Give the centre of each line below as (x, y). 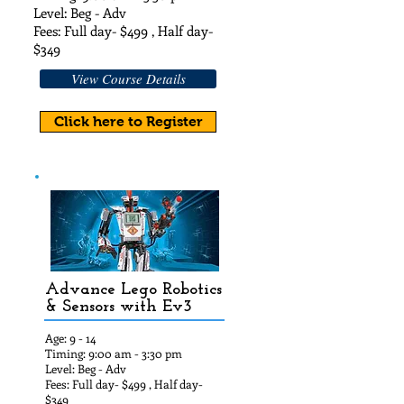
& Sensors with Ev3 (119, 307)
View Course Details (128, 78)
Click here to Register (128, 121)
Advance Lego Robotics (133, 290)
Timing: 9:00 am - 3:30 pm (114, 353)
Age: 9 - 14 (70, 338)
